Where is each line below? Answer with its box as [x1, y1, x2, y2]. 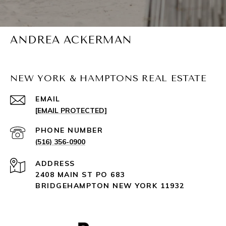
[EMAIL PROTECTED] [35, 106, 107, 116]
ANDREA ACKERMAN [10, 34, 132, 46]
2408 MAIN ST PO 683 [35, 170, 125, 180]
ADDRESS [35, 159, 75, 168]
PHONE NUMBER [35, 126, 103, 135]
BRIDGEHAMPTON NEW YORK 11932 [35, 181, 184, 191]
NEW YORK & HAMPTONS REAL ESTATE [10, 73, 207, 84]
